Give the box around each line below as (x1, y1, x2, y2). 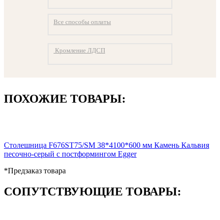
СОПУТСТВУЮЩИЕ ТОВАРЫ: (4, 185, 181, 198)
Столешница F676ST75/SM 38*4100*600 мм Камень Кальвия (4, 140, 209, 149)
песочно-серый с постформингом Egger (4, 149, 137, 158)
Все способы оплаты (54, 18, 111, 26)
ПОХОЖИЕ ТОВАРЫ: (4, 92, 126, 105)
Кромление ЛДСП (54, 46, 105, 54)
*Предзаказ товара (4, 166, 66, 175)
